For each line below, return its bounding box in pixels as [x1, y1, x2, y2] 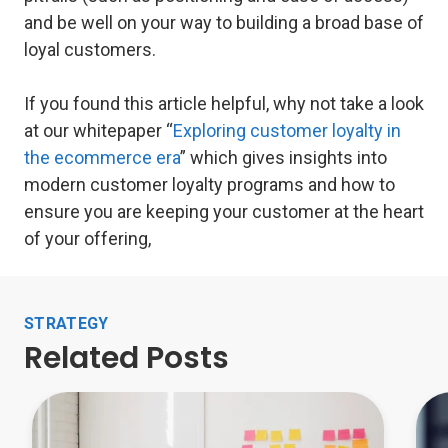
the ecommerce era [24, 147, 180, 169]
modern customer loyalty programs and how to [24, 174, 395, 196]
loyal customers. [24, 39, 160, 61]
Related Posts [24, 337, 229, 380]
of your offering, [24, 228, 151, 250]
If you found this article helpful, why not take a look [24, 93, 424, 115]
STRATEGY [24, 314, 109, 334]
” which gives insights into [180, 147, 387, 169]
